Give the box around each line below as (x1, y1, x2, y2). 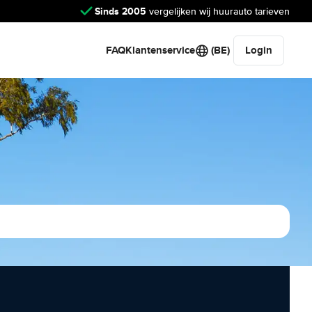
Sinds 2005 (95, 3, 146, 18)
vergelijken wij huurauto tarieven (146, 5, 290, 17)
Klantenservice (125, 42, 195, 58)
